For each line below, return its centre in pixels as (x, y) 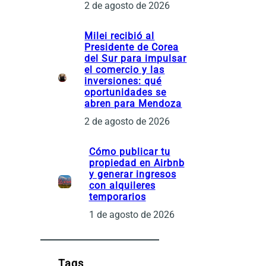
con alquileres (122, 185)
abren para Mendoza (133, 103)
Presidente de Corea (132, 47)
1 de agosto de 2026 (132, 214)
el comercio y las (125, 69)
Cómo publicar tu (129, 151)
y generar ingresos (132, 174)
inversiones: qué (123, 81)
